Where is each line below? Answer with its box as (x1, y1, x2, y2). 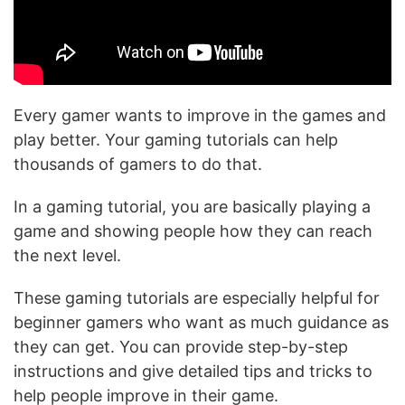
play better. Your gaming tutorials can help (14, 130, 338, 150)
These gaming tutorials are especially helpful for (14, 288, 380, 308)
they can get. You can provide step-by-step (14, 337, 348, 357)
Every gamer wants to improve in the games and (14, 106, 386, 126)
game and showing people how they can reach (14, 221, 372, 241)
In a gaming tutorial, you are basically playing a (14, 197, 371, 217)
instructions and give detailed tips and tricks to (14, 362, 372, 381)
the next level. (14, 246, 126, 266)
